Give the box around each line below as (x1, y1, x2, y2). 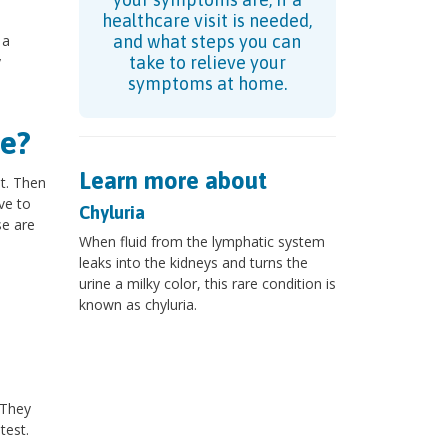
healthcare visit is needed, (102, 10, 313, 32)
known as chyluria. (78, 295, 197, 315)
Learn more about (78, 167, 267, 195)
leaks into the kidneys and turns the (78, 253, 308, 273)
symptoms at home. (127, 73, 287, 95)
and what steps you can (113, 31, 302, 53)
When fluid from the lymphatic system (78, 232, 325, 252)
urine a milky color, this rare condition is (78, 274, 336, 294)
